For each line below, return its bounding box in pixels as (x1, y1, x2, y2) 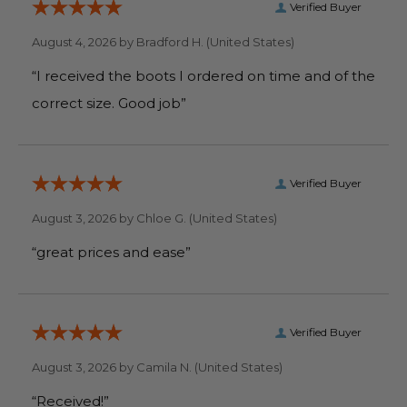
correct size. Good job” (118, 94, 186, 112)
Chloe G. (136, 210, 186, 225)
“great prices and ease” (32, 243, 191, 261)
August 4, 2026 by (32, 34, 136, 49)
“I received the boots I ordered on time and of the (32, 66, 375, 84)
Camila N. (136, 359, 192, 374)
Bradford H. (136, 34, 203, 49)
